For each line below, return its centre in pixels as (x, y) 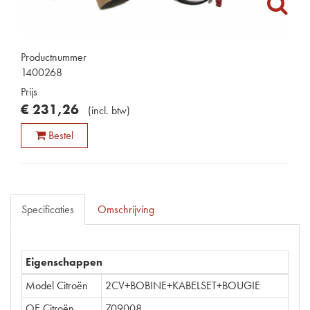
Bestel (61, 135)
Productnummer (54, 57)
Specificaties (48, 209)
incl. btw (109, 110)
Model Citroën (57, 285)
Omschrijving (126, 209)
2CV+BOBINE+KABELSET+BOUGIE (183, 285)
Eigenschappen (64, 262)
